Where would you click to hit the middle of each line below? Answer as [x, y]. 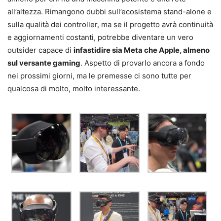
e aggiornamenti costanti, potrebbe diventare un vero [100, 37]
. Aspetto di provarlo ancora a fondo [143, 63]
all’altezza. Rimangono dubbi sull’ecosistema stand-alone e [110, 12]
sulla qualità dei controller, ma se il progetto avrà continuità [110, 25]
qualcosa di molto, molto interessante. [74, 89]
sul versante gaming [44, 63]
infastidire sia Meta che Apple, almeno [142, 50]
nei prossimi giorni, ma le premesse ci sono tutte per [99, 76]
